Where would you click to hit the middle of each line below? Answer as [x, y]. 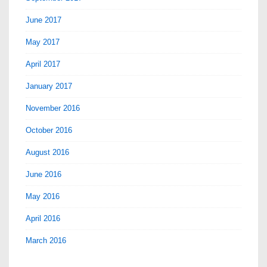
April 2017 [43, 64]
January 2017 [49, 86]
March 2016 [46, 240]
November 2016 [53, 108]
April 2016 [43, 218]
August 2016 [47, 152]
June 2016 [44, 174]
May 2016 [43, 196]
